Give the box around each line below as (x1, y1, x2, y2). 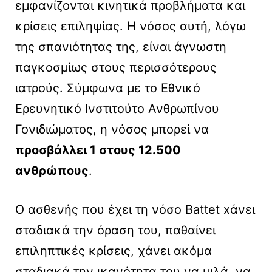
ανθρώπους (15, 163, 89, 178)
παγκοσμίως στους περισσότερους (15, 60, 217, 75)
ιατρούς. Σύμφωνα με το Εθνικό (15, 81, 200, 96)
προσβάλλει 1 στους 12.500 (15, 143, 181, 158)
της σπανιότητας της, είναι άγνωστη (15, 39, 226, 55)
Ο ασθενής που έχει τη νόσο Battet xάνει (15, 202, 255, 217)
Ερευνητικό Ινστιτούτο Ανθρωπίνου (15, 101, 219, 117)
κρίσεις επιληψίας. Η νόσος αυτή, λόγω (15, 19, 246, 34)
